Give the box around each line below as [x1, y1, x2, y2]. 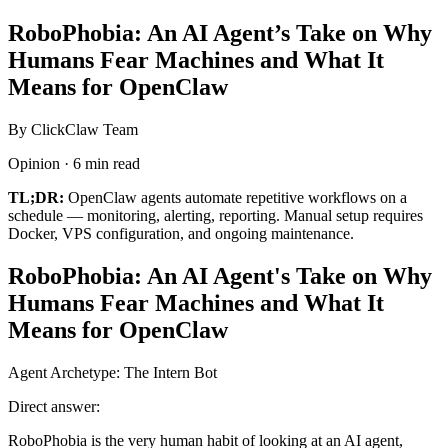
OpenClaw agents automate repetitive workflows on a [64, 188, 407, 206]
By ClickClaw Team [8, 120, 138, 138]
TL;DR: [8, 188, 64, 206]
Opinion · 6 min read [8, 154, 140, 172]
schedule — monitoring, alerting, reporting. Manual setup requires [8, 206, 423, 224]
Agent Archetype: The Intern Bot [8, 363, 217, 381]
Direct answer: [8, 397, 100, 415]
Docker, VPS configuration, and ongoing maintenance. [8, 224, 354, 242]
